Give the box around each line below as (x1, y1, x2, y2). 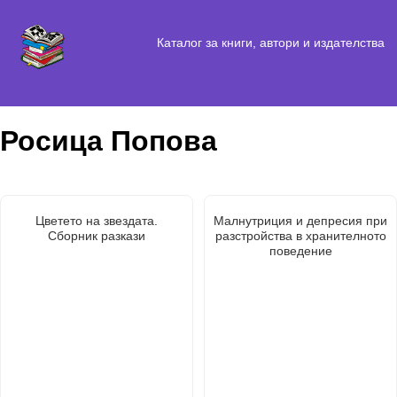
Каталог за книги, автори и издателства (156, 35, 385, 50)
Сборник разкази (48, 228, 145, 243)
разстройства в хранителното (214, 228, 386, 243)
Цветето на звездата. (35, 213, 158, 228)
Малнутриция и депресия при (214, 213, 387, 228)
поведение (269, 243, 332, 258)
